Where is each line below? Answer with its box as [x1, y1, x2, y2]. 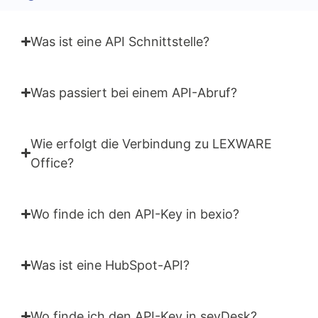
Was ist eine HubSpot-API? [31, 257, 190, 273]
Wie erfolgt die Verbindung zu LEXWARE [31, 136, 273, 151]
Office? [31, 155, 75, 170]
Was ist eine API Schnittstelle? [31, 33, 210, 49]
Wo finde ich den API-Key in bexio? [31, 206, 240, 221]
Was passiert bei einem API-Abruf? [31, 84, 238, 100]
